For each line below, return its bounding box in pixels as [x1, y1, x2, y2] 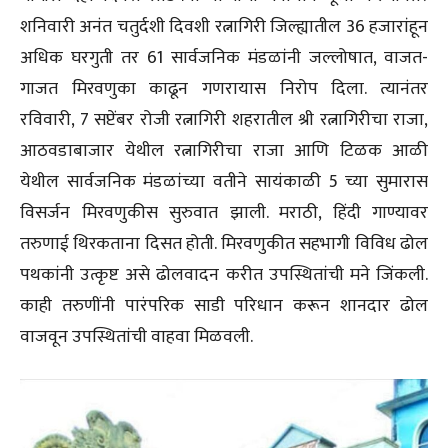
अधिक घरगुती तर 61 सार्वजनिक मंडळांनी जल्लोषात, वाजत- [20, 42, 428, 73]
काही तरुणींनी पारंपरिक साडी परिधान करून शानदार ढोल [20, 290, 428, 321]
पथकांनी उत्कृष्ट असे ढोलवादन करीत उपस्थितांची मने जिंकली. [20, 259, 428, 290]
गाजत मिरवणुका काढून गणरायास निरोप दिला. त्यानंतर [20, 73, 428, 104]
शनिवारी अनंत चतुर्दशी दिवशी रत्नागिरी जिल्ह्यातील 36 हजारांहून [20, 11, 428, 42]
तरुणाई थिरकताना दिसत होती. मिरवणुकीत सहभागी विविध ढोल [20, 228, 428, 259]
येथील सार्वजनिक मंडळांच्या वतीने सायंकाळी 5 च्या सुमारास [20, 166, 428, 197]
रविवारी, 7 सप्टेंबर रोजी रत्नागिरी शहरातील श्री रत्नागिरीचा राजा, [20, 104, 428, 135]
